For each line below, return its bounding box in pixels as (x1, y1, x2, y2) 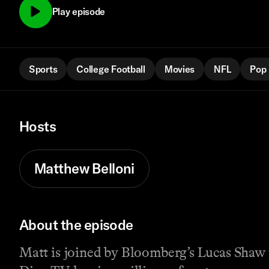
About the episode (19, 216, 133, 234)
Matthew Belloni (34, 160, 134, 178)
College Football (76, 62, 145, 75)
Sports (29, 62, 58, 75)
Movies (164, 62, 195, 75)
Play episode (52, 5, 106, 18)
